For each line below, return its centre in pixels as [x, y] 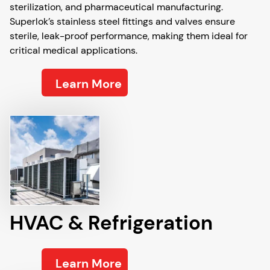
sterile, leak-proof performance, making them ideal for [129, 36]
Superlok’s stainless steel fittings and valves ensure [122, 21]
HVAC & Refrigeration [111, 223]
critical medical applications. [74, 50]
